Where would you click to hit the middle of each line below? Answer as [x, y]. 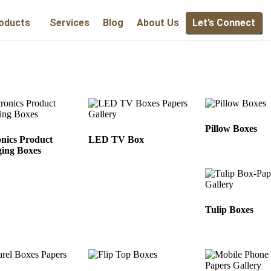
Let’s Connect [224, 22]
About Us [158, 22]
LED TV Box [116, 139]
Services [70, 22]
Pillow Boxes [231, 129]
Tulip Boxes [230, 209]
